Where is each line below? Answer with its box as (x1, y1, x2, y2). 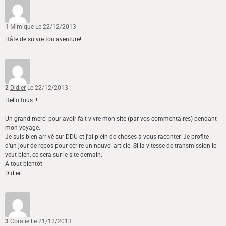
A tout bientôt (5, 160, 42, 168)
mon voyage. (5, 124, 40, 132)
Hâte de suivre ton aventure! (5, 36, 81, 43)
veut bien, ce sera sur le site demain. (5, 151, 102, 159)
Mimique (10, 23, 35, 31)
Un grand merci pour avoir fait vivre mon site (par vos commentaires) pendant (5, 115, 217, 123)
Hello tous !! (5, 97, 37, 104)
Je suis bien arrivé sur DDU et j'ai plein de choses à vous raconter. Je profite (5, 133, 209, 141)
